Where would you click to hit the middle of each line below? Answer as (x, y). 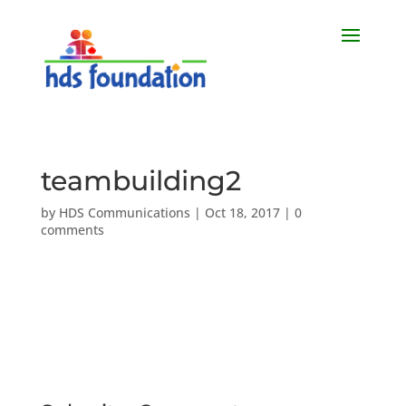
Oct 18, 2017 (242, 213)
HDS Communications (124, 213)
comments (72, 230)
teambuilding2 (140, 181)
